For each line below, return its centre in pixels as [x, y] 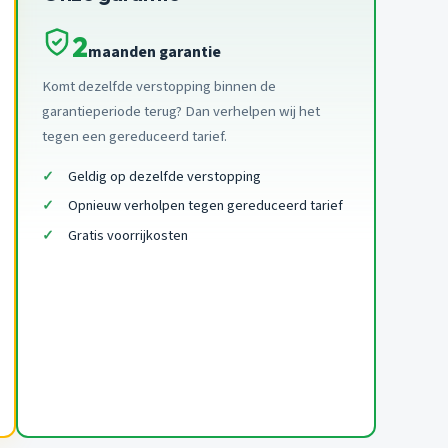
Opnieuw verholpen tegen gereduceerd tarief [205, 206]
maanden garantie [154, 51]
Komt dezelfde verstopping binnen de [159, 86]
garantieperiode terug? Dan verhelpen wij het [181, 111]
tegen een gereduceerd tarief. [134, 136]
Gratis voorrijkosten [127, 235]
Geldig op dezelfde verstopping [164, 176]
